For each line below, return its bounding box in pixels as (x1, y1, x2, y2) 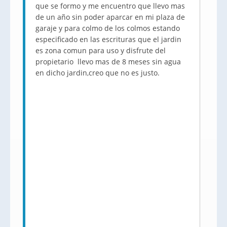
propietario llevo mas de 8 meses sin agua (35, 57, 181, 66)
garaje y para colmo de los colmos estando (35, 23, 180, 33)
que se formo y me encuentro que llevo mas (35, 1, 185, 11)
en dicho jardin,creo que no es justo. (35, 68, 160, 78)
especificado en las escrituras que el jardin (35, 34, 181, 44)
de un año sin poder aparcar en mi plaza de (35, 12, 185, 22)
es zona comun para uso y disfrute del (35, 46, 166, 55)
